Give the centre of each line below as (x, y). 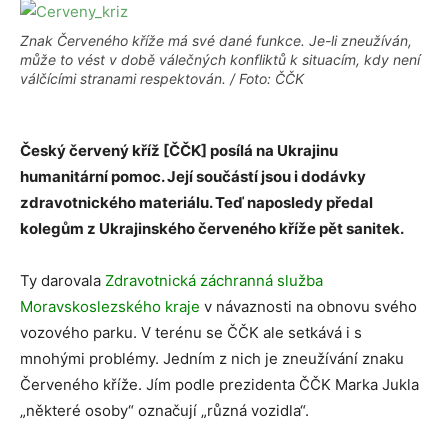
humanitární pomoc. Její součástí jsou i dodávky (193, 176)
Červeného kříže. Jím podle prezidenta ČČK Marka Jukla (219, 384)
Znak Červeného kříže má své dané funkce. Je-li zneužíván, (216, 40)
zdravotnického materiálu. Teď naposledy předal (196, 202)
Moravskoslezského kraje (110, 306)
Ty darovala (62, 280)
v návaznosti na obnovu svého (308, 306)
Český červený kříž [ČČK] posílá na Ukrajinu (179, 150)
